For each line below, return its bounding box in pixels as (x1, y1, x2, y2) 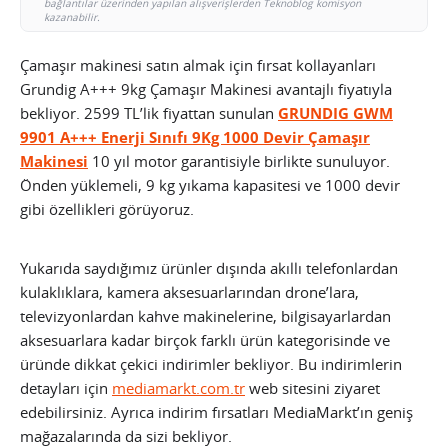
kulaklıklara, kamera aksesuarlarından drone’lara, (20, 282, 359, 303)
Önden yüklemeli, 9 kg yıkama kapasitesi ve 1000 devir (20, 175, 400, 196)
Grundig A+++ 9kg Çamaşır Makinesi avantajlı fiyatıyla (20, 79, 392, 100)
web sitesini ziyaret (245, 378, 380, 399)
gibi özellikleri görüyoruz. (20, 199, 194, 220)
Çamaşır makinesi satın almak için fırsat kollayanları (20, 55, 376, 76)
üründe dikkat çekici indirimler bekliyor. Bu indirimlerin (20, 354, 402, 375)
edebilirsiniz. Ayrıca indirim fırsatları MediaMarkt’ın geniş (20, 402, 413, 423)
